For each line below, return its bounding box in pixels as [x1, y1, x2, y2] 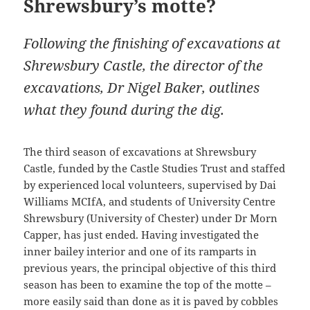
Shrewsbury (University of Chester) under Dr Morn [24, 210, 278, 225]
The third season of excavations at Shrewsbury [24, 144, 257, 158]
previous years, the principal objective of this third [24, 260, 277, 275]
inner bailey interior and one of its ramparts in [24, 244, 257, 258]
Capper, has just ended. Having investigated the [24, 227, 259, 241]
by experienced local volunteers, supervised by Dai [24, 177, 277, 192]
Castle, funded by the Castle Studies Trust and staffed [24, 161, 286, 175]
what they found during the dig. [24, 100, 225, 119]
